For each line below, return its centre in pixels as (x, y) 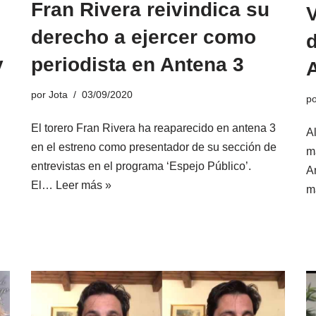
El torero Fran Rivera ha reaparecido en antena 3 (153, 128)
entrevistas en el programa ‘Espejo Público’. (141, 166)
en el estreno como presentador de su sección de (154, 147)
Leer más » (84, 186)
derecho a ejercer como (144, 37)
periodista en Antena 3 (138, 65)
